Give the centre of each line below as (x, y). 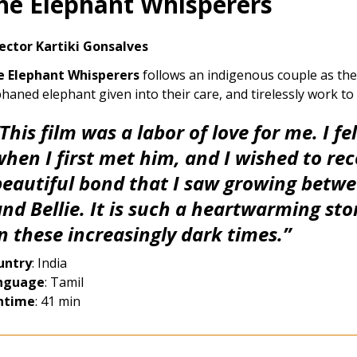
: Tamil (64, 282)
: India (49, 263)
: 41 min (58, 302)
